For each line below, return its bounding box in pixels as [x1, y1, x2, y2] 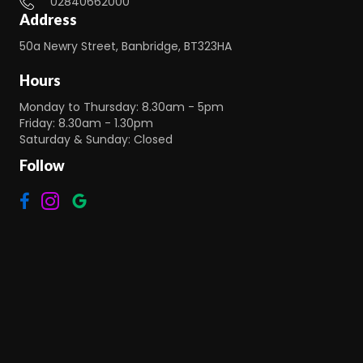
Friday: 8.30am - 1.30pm [19, 115, 153, 132]
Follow [19, 156, 65, 175]
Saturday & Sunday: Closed [19, 131, 173, 148]
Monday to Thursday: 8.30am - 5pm [19, 99, 224, 116]
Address [19, 11, 77, 29]
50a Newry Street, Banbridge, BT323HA [19, 38, 232, 55]
